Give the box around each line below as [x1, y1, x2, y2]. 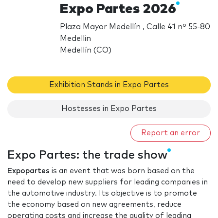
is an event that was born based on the [50, 167, 195, 175]
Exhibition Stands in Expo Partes [49, 81, 169, 89]
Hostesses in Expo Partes [61, 105, 157, 113]
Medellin [60, 34, 91, 42]
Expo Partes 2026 [60, 2, 177, 16]
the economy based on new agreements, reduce [7, 201, 182, 209]
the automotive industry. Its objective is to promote [7, 190, 197, 198]
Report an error [141, 129, 200, 137]
